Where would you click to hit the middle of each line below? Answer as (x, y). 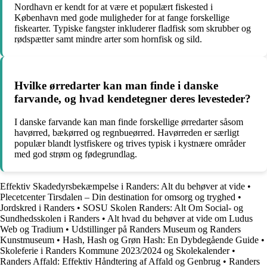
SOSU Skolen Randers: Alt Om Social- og (163, 208)
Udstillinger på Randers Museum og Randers (156, 229)
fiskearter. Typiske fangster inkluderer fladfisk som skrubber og (133, 28)
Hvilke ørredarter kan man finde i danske (116, 86)
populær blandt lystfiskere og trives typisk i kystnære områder (130, 144)
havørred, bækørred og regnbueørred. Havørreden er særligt (127, 133)
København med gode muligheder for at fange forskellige (122, 17)
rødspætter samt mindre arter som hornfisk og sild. (108, 39)
